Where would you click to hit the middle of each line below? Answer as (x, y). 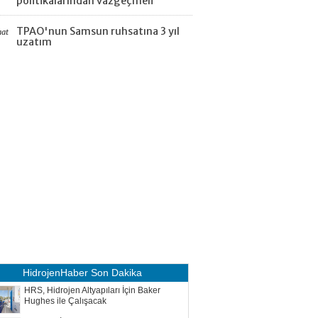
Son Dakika (115, 273)
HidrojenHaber (55, 273)
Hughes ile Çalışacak (65, 301)
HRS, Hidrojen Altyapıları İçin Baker (92, 290)
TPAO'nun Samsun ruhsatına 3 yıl (98, 31)
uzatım (34, 42)
